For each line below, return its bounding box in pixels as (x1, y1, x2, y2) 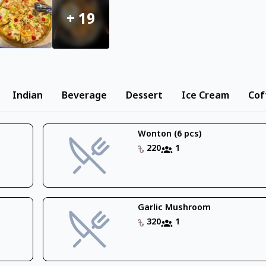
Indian (12, 90, 43, 103)
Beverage (62, 90, 107, 103)
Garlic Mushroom (138, 202, 211, 214)
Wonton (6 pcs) (138, 129, 202, 140)
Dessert (126, 90, 163, 103)
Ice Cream (182, 90, 229, 103)
